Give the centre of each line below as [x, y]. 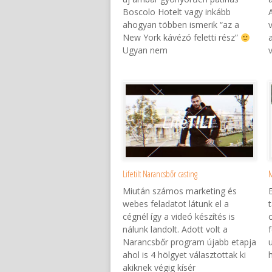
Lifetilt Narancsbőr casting [160, 174]
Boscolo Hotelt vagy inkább [177, 12]
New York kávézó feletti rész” [182, 38]
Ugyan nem [145, 50]
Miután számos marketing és [180, 191]
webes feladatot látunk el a [176, 204]
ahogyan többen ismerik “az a [181, 25]
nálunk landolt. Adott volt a [175, 229]
